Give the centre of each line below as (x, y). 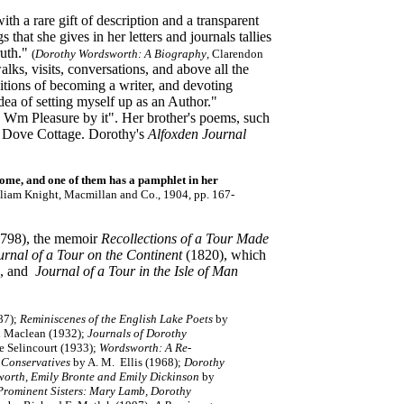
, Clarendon (235, 54)
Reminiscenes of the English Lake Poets (115, 319)
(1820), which (224, 255)
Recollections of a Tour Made (185, 239)
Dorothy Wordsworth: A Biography (121, 54)
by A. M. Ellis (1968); (127, 362)
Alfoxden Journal (197, 134)
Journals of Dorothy (137, 333)
